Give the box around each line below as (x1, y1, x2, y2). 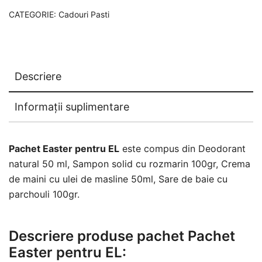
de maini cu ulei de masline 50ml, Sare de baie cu (9, 173, 227, 185)
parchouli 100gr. (9, 188, 80, 200)
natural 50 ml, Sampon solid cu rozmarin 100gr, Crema (9, 157, 250, 170)
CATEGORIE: (9, 9, 58, 19)
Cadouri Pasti (58, 9, 109, 19)
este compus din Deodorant (119, 142, 246, 154)
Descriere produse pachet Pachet (9, 227, 235, 244)
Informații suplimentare (15, 100, 129, 113)
